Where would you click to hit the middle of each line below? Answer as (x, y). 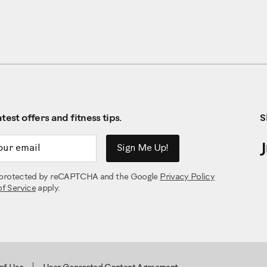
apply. (48, 189)
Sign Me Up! (142, 148)
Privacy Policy (187, 178)
